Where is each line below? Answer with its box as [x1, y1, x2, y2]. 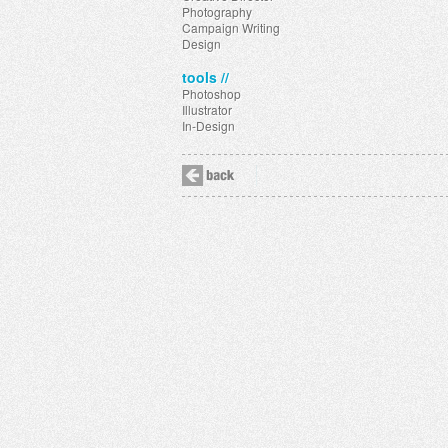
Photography [182, 3, 252, 20]
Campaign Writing [182, 19, 280, 36]
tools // [182, 67, 229, 87]
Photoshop [182, 85, 241, 102]
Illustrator [182, 101, 232, 118]
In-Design [182, 117, 235, 134]
